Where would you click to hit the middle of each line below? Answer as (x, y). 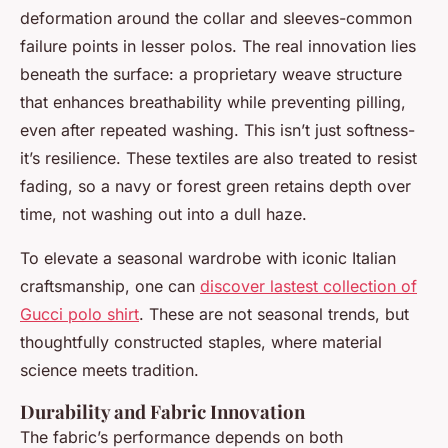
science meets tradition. (109, 370)
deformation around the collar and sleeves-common (216, 18)
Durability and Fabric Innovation (162, 412)
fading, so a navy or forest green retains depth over (215, 186)
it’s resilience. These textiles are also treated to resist (218, 158)
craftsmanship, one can (110, 286)
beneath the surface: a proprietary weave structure (211, 74)
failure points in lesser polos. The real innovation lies (218, 46)
